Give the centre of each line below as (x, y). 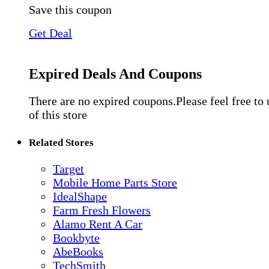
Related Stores (61, 143)
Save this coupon (70, 10)
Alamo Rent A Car (98, 224)
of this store (58, 114)
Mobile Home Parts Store (115, 183)
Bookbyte (76, 238)
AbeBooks (78, 252)
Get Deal (50, 33)
